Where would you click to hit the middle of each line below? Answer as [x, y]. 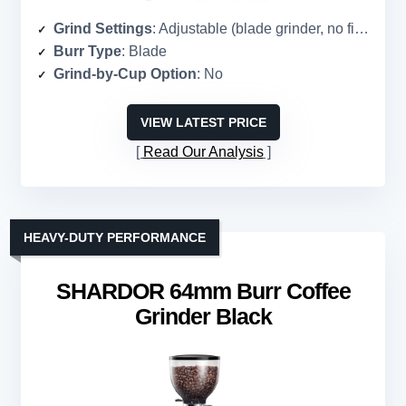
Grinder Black [203, 317]
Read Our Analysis [203, 152]
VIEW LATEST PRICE [203, 123]
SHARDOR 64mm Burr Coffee [203, 291]
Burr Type [87, 52]
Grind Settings [103, 29]
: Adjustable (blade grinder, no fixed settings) [253, 29]
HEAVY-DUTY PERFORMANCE [115, 238]
